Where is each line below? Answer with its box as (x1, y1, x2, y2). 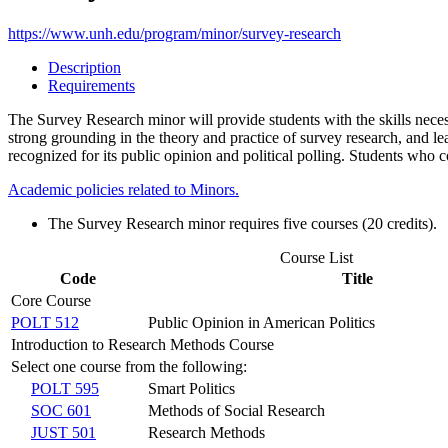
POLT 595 (31, 379, 99, 397)
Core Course (11, 291, 91, 309)
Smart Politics (148, 379, 235, 397)
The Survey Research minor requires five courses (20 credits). (48, 214, 437, 232)
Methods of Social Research (148, 401, 325, 419)
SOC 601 (31, 401, 91, 419)
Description (48, 58, 121, 76)
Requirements (48, 76, 135, 94)
